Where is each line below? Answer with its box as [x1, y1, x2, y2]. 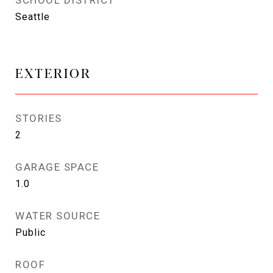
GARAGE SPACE [15, 161, 99, 173]
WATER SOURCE [15, 210, 100, 222]
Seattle [15, 11, 50, 23]
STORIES [15, 112, 62, 124]
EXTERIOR [15, 63, 91, 82]
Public [15, 227, 46, 238]
